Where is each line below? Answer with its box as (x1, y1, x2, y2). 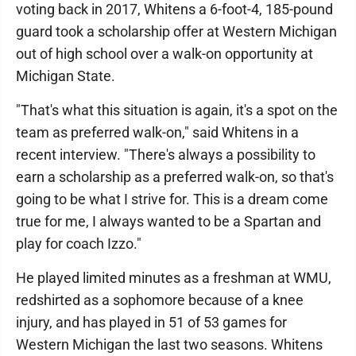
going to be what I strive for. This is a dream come (16, 191, 328, 208)
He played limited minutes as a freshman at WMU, (16, 269, 331, 287)
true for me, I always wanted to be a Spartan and (16, 213, 321, 230)
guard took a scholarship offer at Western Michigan (16, 23, 337, 41)
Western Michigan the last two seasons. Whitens (16, 336, 323, 354)
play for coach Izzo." (16, 235, 141, 253)
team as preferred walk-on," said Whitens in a (16, 124, 299, 141)
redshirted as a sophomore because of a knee (16, 292, 304, 309)
